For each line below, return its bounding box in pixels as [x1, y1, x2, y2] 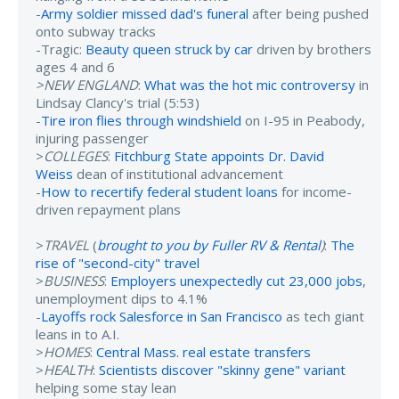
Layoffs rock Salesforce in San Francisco [41, 306, 282, 325]
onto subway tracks [36, 21, 156, 40]
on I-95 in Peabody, [241, 110, 365, 129]
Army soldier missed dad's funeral [41, 4, 248, 22]
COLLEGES [44, 146, 108, 165]
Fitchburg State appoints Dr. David [114, 146, 324, 165]
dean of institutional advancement [73, 164, 283, 183]
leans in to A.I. [36, 324, 119, 343]
